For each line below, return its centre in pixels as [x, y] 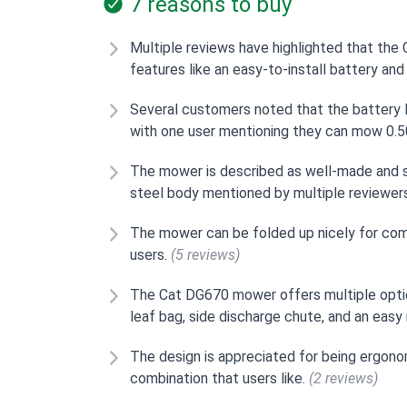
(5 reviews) [206, 255]
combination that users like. [220, 379]
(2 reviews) [344, 379]
